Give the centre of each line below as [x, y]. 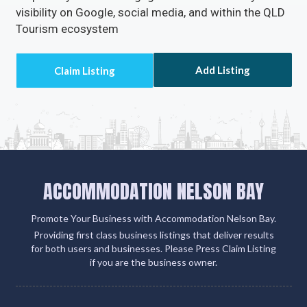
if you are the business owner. [153, 262]
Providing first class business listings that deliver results [153, 234]
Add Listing [222, 70]
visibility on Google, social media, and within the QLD [150, 12]
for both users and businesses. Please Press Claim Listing [153, 248]
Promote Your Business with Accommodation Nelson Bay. [153, 218]
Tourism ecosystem [67, 28]
